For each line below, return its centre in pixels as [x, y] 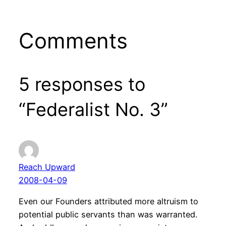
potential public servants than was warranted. [108, 215]
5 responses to [82, 84]
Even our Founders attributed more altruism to [108, 202]
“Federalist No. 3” [93, 110]
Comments [73, 41]
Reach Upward [47, 167]
